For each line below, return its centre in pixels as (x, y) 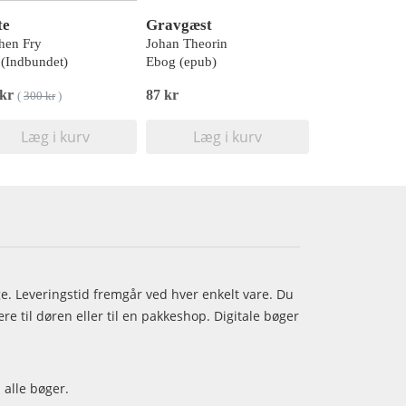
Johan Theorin (187, 43)
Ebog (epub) (181, 62)
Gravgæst (179, 25)
